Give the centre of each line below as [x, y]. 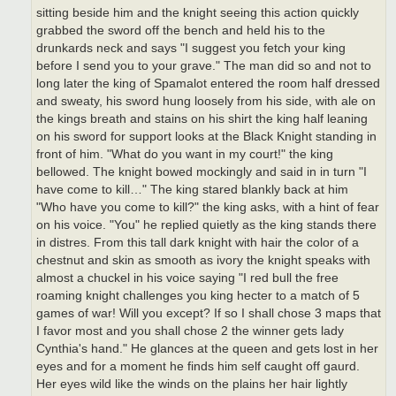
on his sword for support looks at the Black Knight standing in [206, 137]
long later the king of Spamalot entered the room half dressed [208, 84]
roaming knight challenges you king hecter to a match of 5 [198, 296]
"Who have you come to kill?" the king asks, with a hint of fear [208, 208]
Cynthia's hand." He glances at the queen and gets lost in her [207, 349]
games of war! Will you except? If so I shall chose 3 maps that [209, 314]
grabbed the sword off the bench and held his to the [181, 31]
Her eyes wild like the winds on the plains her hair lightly [192, 385]
